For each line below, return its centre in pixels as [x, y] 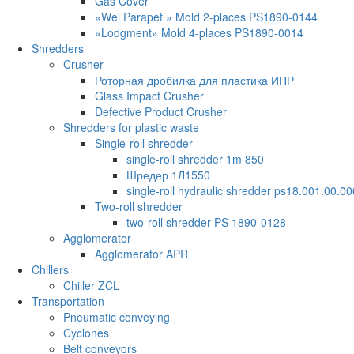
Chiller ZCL [91, 286]
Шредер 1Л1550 [168, 175]
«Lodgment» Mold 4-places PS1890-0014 [199, 33]
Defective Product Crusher [161, 112]
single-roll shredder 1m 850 [195, 159]
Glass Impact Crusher [149, 96]
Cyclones [86, 333]
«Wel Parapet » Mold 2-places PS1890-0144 [206, 17]
